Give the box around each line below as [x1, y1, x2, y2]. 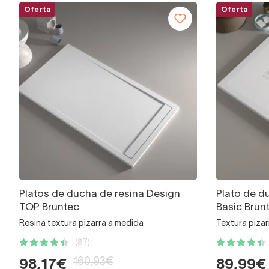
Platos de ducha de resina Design [19, 190, 180, 199]
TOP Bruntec [19, 203, 79, 213]
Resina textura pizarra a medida [19, 220, 144, 228]
